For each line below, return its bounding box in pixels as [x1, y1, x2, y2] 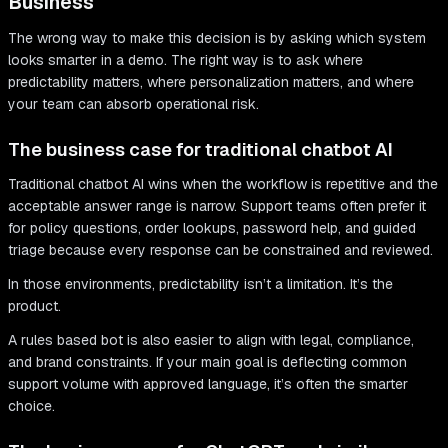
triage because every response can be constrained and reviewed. [8, 241, 433, 260]
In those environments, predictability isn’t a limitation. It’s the [8, 275, 393, 294]
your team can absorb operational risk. [8, 95, 259, 114]
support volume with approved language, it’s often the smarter [8, 375, 408, 394]
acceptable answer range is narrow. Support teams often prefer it [8, 197, 426, 216]
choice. [8, 397, 55, 416]
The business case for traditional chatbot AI [8, 138, 393, 162]
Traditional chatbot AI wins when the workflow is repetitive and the [8, 175, 438, 194]
